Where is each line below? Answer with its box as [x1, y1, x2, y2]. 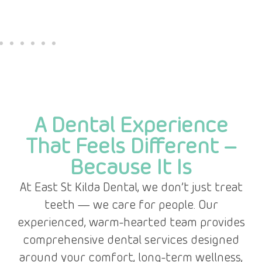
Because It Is [70, 156, 192, 181]
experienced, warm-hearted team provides [17, 216, 245, 230]
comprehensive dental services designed [23, 234, 239, 248]
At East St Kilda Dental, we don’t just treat [19, 181, 243, 195]
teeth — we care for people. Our [44, 199, 218, 213]
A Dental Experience [34, 114, 228, 139]
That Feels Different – [26, 135, 236, 160]
